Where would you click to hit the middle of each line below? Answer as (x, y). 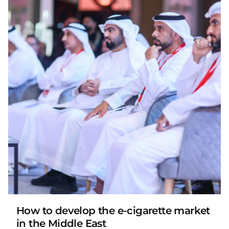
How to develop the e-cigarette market (113, 211)
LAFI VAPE (62, 181)
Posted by (59, 171)
